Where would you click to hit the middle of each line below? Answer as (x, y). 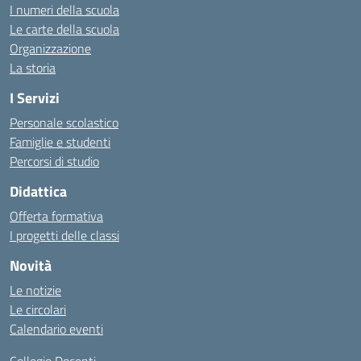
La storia (33, 68)
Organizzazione (50, 48)
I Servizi (35, 98)
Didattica (38, 191)
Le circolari (38, 309)
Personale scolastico (64, 122)
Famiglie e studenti (60, 142)
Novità (31, 266)
